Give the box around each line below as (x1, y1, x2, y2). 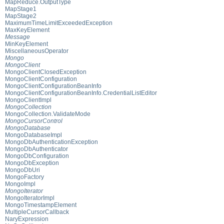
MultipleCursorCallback (5, 208, 69, 215)
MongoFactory (5, 173, 44, 180)
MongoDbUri (5, 166, 40, 173)
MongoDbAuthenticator (5, 145, 68, 152)
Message (5, 33, 30, 40)
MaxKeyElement (5, 26, 49, 33)
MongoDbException (5, 159, 59, 166)
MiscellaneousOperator (5, 47, 68, 54)
